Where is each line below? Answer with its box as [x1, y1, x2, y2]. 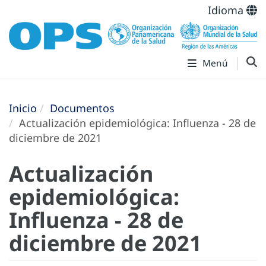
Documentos [50, 101, 115, 116]
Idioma [208, 3, 246, 17]
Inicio [9, 101, 37, 116]
